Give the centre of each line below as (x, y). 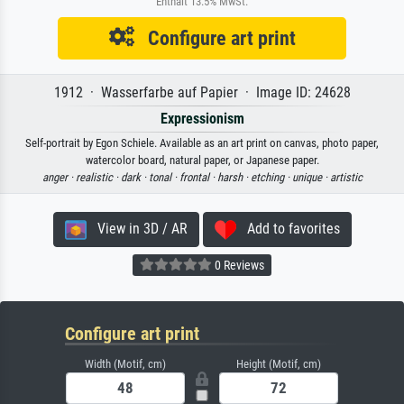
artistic (346, 178)
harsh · (234, 178)
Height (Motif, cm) (279, 364)
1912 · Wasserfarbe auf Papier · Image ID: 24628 (202, 93)
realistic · (98, 178)
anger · (59, 178)
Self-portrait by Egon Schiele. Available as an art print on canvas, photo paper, (202, 143)
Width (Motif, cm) (125, 364)
